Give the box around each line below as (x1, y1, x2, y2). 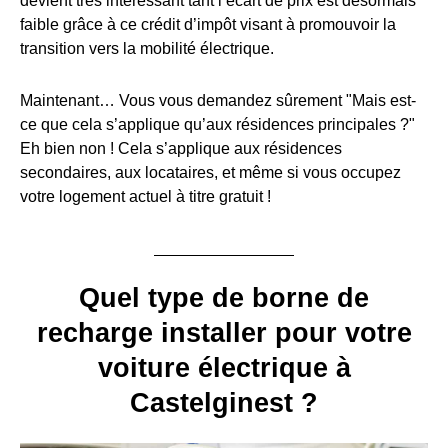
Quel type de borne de (79, 282, 369, 313)
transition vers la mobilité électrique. (20, 39, 274, 57)
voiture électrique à (97, 352, 351, 383)
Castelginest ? (130, 387, 318, 418)
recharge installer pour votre (36, 317, 412, 348)
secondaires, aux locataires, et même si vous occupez (20, 163, 401, 181)
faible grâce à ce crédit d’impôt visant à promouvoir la (20, 15, 396, 33)
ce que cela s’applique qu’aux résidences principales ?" (20, 115, 415, 133)
